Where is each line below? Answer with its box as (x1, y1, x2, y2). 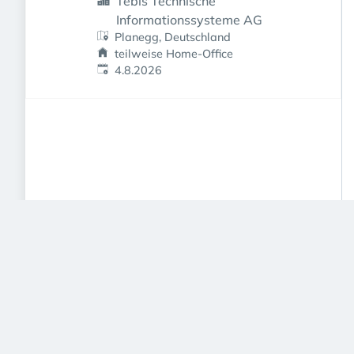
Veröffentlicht (96, 62, 167, 77)
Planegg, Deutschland (115, 30, 232, 44)
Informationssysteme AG (116, 12, 262, 28)
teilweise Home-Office (115, 47, 234, 61)
